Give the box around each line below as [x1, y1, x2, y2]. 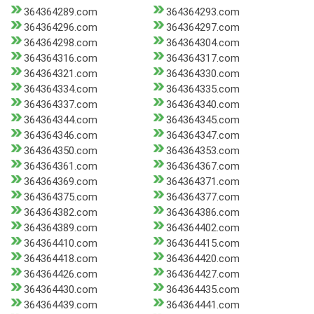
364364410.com [24, 237, 97, 250]
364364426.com [24, 268, 97, 281]
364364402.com [165, 221, 240, 235]
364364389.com [24, 221, 97, 235]
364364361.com [24, 160, 97, 173]
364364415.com [165, 237, 240, 250]
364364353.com [165, 144, 240, 158]
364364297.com [165, 21, 240, 34]
